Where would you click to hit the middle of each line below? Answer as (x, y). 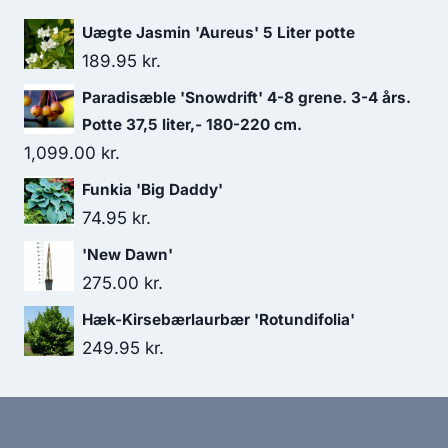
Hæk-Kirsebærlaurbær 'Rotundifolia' (218, 319)
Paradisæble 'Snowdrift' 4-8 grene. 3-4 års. (246, 97)
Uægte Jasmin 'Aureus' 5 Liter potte (218, 32)
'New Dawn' (127, 254)
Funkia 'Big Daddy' (152, 189)
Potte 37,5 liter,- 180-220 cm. (192, 124)
